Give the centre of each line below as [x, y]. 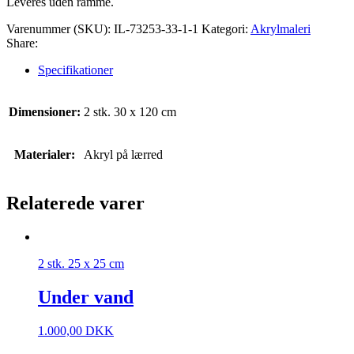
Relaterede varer [75, 203]
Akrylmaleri [281, 29]
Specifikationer [75, 70]
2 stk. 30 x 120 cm [130, 112]
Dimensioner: [45, 112]
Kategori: [226, 29]
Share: [22, 43]
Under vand [86, 298]
